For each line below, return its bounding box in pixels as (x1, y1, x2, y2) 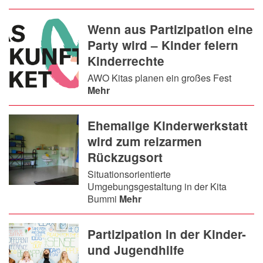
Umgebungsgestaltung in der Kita (87, 180, 227, 194)
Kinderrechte (87, 52, 165, 70)
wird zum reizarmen (87, 133, 203, 150)
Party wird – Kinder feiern (87, 36, 239, 54)
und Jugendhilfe (87, 241, 185, 259)
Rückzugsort (87, 149, 163, 166)
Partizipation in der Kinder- (87, 225, 247, 243)
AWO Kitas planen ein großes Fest (87, 71, 232, 85)
